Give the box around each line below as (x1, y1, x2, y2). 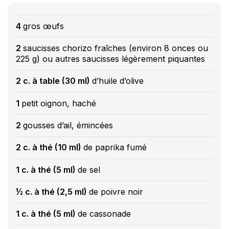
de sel (78, 164, 100, 175)
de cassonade (78, 209, 131, 219)
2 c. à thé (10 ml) (16, 142, 83, 153)
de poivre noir (89, 187, 143, 197)
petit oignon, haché (21, 98, 96, 108)
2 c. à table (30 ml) (16, 76, 92, 86)
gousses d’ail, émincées (23, 120, 113, 131)
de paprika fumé (83, 142, 147, 153)
